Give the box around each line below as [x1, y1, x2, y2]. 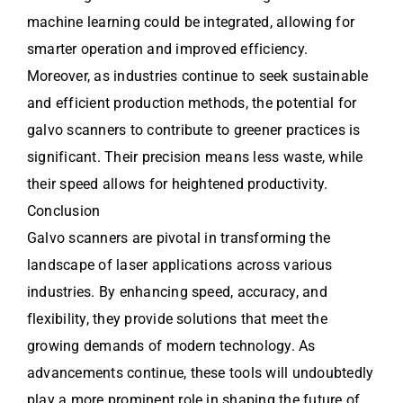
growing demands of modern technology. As [27, 336, 316, 354]
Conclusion [27, 201, 101, 219]
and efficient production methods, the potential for [27, 94, 357, 112]
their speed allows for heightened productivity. [27, 175, 328, 193]
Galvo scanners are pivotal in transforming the [27, 228, 331, 246]
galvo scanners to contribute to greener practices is [27, 121, 361, 139]
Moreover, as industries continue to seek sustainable [27, 67, 369, 85]
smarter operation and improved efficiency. [27, 40, 309, 58]
